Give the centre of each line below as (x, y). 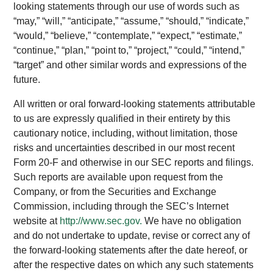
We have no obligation (192, 221)
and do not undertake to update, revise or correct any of (132, 236)
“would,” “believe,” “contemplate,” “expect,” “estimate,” (128, 36)
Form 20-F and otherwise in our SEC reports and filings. (134, 162)
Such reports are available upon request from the (119, 177)
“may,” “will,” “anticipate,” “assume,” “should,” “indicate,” (131, 21)
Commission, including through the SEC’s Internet (121, 206)
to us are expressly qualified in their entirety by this (122, 119)
